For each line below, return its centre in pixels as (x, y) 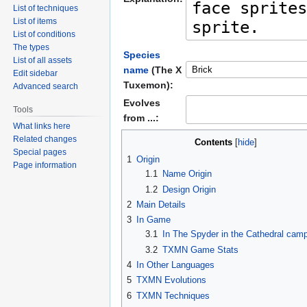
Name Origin (187, 174)
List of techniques (46, 8)
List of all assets (43, 60)
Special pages (40, 152)
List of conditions (45, 34)
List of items (35, 21)
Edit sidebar (36, 73)
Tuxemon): (148, 85)
